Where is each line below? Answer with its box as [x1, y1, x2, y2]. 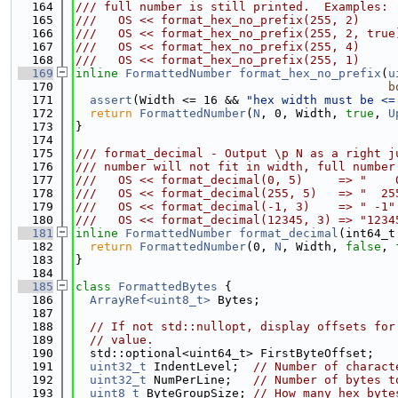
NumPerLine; [147, 373, 253, 386]
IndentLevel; [147, 360, 253, 373]
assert [90, 93, 132, 107]
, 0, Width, [260, 107, 346, 120]
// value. [90, 333, 154, 346]
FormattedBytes [118, 280, 218, 293]
